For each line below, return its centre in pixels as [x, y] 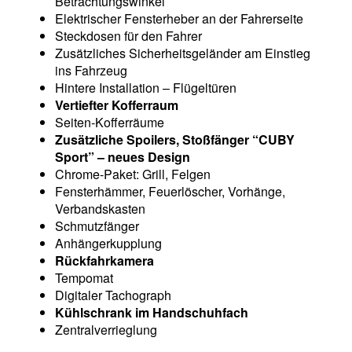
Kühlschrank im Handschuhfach [152, 312]
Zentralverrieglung [106, 330]
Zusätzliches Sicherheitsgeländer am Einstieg [183, 53]
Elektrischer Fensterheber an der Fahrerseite [179, 18]
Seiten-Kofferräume [110, 122]
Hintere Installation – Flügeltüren [146, 88]
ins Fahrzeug [91, 70]
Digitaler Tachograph [113, 295]
